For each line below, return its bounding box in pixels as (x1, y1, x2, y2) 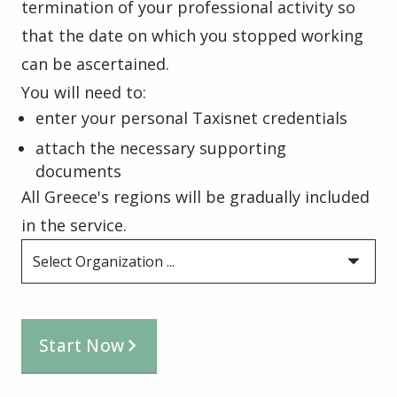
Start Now (39, 333, 125, 357)
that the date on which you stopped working (21, 24, 363, 46)
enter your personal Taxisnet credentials (35, 106, 347, 128)
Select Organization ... (33, 251, 175, 271)
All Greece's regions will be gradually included (21, 185, 370, 207)
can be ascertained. (21, 52, 169, 74)
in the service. (21, 214, 127, 236)
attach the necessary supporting (35, 136, 286, 159)
